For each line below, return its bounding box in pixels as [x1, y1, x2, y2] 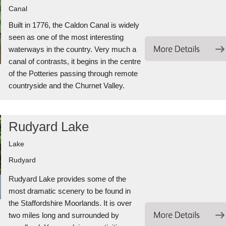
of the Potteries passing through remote [8, 69, 138, 78]
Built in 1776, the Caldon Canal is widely [8, 21, 139, 29]
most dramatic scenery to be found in [8, 187, 131, 195]
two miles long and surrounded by [8, 211, 119, 219]
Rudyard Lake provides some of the [8, 175, 126, 183]
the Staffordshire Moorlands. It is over [8, 199, 132, 207]
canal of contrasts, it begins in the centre [8, 57, 141, 66]
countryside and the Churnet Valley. [8, 81, 125, 90]
